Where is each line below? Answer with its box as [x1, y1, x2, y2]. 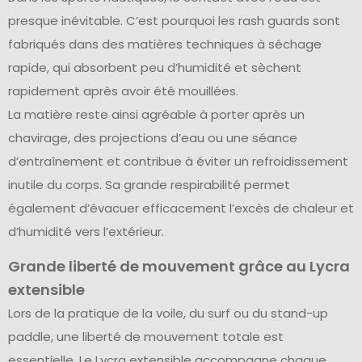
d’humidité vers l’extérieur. [8, 222, 164, 240]
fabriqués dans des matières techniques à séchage [8, 35, 322, 53]
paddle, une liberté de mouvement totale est [8, 328, 284, 346]
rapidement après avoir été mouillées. [8, 82, 238, 99]
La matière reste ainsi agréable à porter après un [8, 105, 305, 123]
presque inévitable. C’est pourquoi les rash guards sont [8, 11, 340, 29]
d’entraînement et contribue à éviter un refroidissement [8, 152, 348, 170]
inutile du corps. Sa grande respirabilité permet [8, 175, 290, 193]
